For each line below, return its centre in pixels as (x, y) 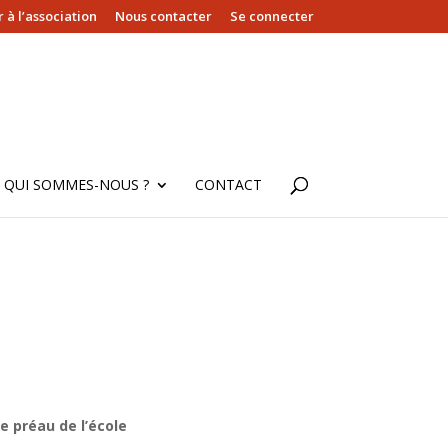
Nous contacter (163, 15)
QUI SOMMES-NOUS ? (76, 184)
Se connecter (271, 15)
